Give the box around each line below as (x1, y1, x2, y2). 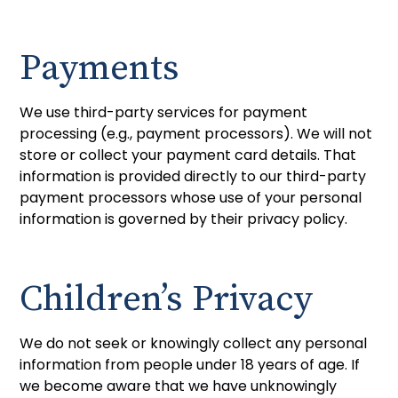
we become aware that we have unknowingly (20, 375, 338, 396)
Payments (20, 44, 180, 92)
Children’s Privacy (20, 275, 314, 322)
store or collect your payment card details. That (20, 144, 357, 165)
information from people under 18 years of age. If (20, 354, 361, 375)
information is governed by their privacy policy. (20, 208, 348, 229)
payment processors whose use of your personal (20, 187, 362, 208)
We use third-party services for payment (20, 101, 308, 123)
